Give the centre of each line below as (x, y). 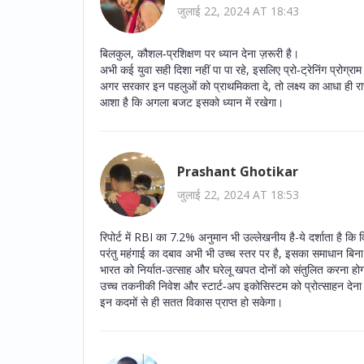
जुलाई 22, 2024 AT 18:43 (238, 11)
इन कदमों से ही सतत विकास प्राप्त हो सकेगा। (191, 301)
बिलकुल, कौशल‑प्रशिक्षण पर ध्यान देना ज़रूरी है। (199, 53)
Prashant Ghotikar (238, 172)
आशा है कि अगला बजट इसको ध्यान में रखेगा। (192, 102)
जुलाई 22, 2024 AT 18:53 (238, 195)
